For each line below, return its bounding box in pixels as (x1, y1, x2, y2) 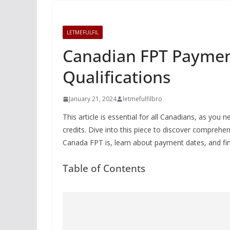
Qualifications (63, 66, 170, 88)
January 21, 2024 (69, 94, 117, 103)
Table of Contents (63, 161, 145, 175)
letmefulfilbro (123, 94, 162, 103)
